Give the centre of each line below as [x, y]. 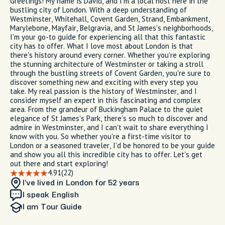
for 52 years [117, 183]
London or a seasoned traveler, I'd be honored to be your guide [113, 145]
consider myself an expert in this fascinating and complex [105, 100]
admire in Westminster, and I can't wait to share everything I [109, 127]
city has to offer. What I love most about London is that [101, 46]
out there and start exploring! [59, 163]
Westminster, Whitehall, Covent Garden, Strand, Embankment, [110, 19]
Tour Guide [61, 207]
